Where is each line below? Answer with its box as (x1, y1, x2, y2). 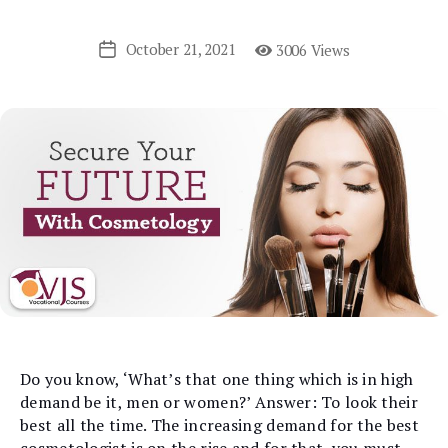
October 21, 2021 (125, 39, 236, 60)
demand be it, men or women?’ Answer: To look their (20, 391, 418, 414)
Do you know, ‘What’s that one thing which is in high (20, 368, 414, 391)
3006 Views (272, 39, 350, 60)
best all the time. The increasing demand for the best (20, 414, 419, 437)
